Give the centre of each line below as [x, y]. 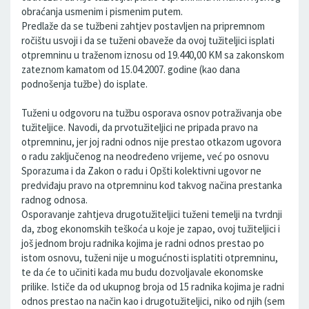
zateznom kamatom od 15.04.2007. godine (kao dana [131, 69]
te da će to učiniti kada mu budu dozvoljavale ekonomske [142, 272]
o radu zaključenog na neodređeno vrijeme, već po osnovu [145, 156]
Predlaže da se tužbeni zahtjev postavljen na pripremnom [143, 26]
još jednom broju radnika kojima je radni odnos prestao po [143, 243]
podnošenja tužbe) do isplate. [84, 84]
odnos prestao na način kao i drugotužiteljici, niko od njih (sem [153, 301]
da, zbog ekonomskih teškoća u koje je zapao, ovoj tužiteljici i [151, 229]
